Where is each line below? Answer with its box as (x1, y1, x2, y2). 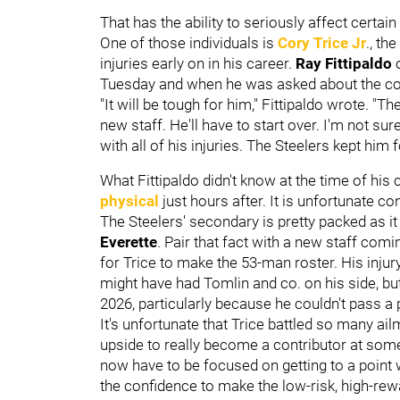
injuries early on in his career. (100, 54, 296, 72)
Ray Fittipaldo (296, 54, 396, 72)
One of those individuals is (100, 33, 278, 52)
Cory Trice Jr (278, 33, 366, 52)
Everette (100, 232, 157, 251)
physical (100, 191, 159, 210)
